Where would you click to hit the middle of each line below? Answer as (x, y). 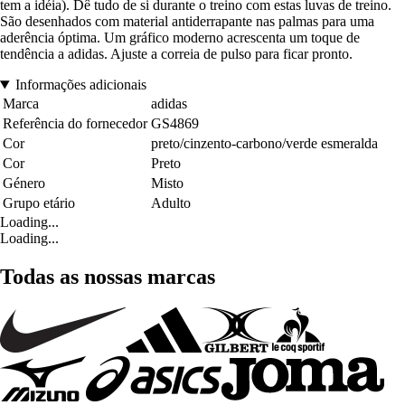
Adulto (171, 203)
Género (24, 184)
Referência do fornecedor (75, 124)
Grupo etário (39, 203)
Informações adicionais (80, 85)
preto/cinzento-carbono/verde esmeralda (264, 144)
